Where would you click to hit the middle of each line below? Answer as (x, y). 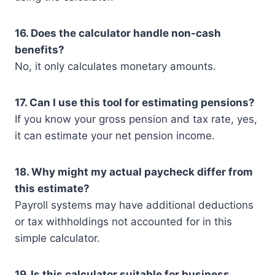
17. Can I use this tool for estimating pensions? (135, 103)
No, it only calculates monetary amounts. (115, 67)
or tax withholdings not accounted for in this (123, 222)
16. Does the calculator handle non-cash (118, 33)
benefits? (40, 50)
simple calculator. (57, 238)
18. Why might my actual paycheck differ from (134, 172)
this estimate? (52, 189)
